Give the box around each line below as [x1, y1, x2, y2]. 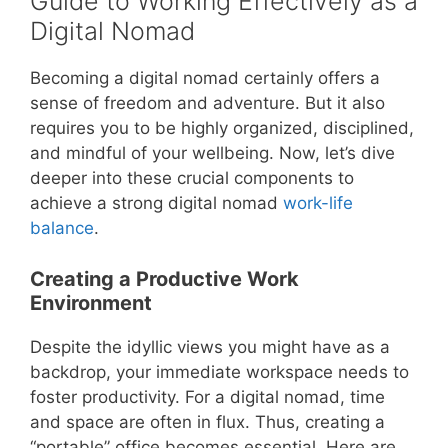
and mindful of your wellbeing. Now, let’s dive [30, 143, 395, 164]
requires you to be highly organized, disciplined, [30, 118, 414, 139]
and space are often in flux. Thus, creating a [30, 411, 385, 432]
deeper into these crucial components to [30, 168, 354, 189]
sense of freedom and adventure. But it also [30, 93, 385, 114]
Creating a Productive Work [30, 266, 299, 291]
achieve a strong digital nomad [30, 193, 283, 214]
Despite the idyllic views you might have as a [30, 336, 390, 357]
